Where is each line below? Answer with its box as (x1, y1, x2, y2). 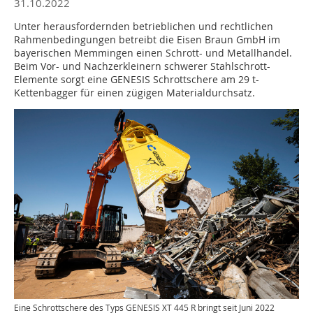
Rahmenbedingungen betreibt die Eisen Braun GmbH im (14, 33, 280, 46)
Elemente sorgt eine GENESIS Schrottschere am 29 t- (14, 73, 259, 86)
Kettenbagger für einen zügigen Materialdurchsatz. (14, 86, 255, 99)
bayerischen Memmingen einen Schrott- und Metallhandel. (14, 46, 292, 59)
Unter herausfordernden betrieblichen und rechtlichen (14, 20, 273, 33)
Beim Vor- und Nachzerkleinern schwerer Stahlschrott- (14, 59, 270, 73)
